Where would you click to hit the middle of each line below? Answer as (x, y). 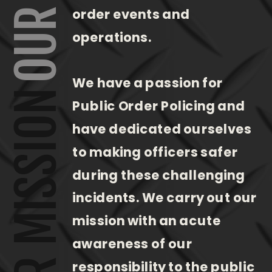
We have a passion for (148, 83)
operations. (112, 37)
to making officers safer (155, 152)
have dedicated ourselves (162, 129)
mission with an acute (147, 220)
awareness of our (132, 243)
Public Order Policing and (159, 106)
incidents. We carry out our (165, 198)
